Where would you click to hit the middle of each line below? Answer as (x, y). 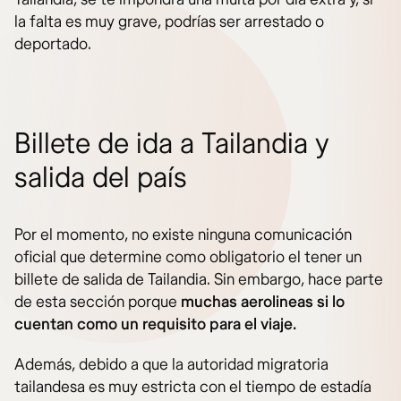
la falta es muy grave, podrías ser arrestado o (169, 22)
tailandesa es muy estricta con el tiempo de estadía (193, 388)
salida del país (101, 179)
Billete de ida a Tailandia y (172, 145)
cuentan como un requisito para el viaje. (155, 325)
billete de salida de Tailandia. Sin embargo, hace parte (199, 280)
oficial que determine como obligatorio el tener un (188, 258)
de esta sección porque (98, 303)
